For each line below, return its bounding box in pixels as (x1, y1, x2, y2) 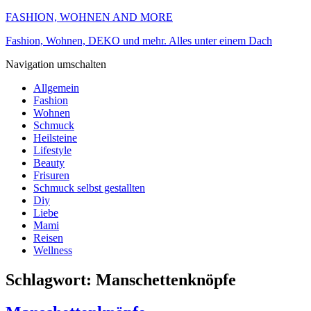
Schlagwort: (6, 270, 96, 289)
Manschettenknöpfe (96, 270, 236, 289)
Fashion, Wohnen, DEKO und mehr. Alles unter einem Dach (6, 35, 272, 47)
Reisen (33, 232, 63, 244)
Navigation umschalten (6, 58, 106, 70)
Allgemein (33, 82, 79, 94)
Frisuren (33, 169, 69, 181)
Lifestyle (33, 144, 72, 156)
